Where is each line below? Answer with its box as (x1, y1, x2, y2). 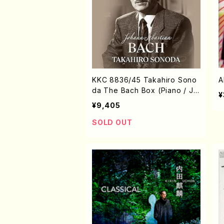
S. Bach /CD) (92, 96, 139, 105)
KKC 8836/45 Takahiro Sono (92, 75, 197, 84)
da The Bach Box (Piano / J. (92, 86, 195, 94)
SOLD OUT (92, 118, 132, 126)
